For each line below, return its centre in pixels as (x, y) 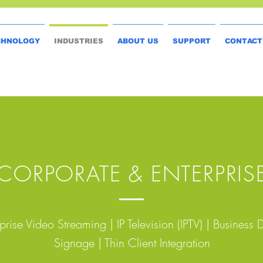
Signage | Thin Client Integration (132, 243)
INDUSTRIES (78, 41)
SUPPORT (191, 41)
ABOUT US (138, 41)
